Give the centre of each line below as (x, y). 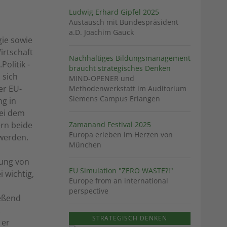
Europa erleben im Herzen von (121, 135)
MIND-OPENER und (102, 79)
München (85, 145)
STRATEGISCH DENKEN (130, 218)
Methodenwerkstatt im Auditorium (128, 89)
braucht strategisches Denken (120, 68)
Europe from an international (119, 181)
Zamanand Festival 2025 (110, 125)
